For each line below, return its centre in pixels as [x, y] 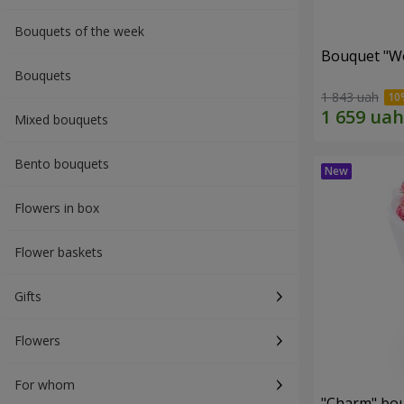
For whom [45, 385]
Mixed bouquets [61, 119]
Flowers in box [57, 208]
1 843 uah [350, 97]
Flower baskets [59, 252]
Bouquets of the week [79, 31]
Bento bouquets [62, 164]
